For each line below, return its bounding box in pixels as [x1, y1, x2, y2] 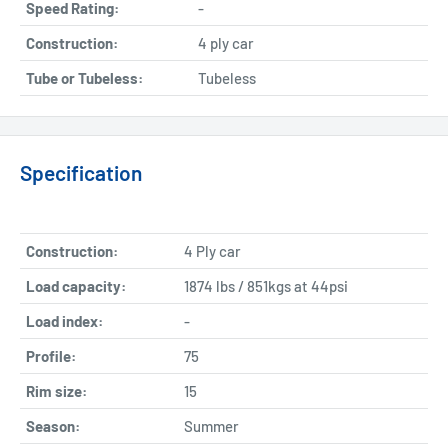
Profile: [26, 346, 76, 365]
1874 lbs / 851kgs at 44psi [184, 276, 348, 295]
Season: [26, 416, 80, 435]
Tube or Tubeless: [26, 69, 143, 88]
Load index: [26, 311, 103, 330]
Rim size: [26, 381, 87, 400]
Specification [20, 160, 142, 186]
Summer [184, 416, 239, 435]
